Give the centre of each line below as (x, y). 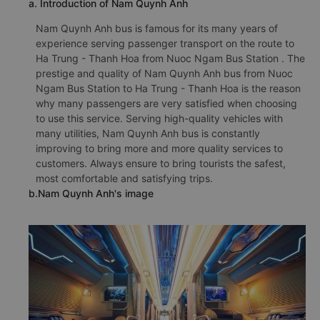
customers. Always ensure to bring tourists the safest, (161, 163)
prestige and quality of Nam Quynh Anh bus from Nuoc (164, 73)
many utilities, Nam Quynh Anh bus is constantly (148, 133)
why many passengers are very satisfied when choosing (166, 103)
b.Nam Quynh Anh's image (91, 193)
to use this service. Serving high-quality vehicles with (159, 118)
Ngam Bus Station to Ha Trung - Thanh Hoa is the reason (168, 88)
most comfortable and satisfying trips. (124, 178)
